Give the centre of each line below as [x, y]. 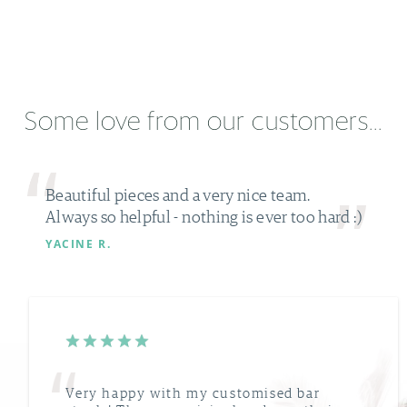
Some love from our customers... [203, 123]
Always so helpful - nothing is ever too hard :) [203, 216]
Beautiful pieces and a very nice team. [178, 194]
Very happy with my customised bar [193, 392]
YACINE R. [79, 244]
